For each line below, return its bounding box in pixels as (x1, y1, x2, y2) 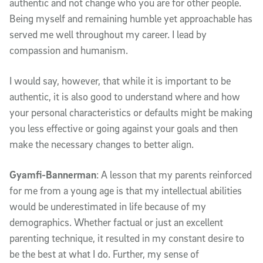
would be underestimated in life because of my (9, 200, 206, 213)
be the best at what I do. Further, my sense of (9, 247, 199, 260)
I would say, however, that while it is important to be (9, 74, 231, 87)
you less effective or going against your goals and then (9, 122, 238, 134)
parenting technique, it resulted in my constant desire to (9, 231, 244, 244)
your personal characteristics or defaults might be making (9, 106, 252, 119)
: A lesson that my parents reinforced (96, 168, 252, 181)
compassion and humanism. (9, 43, 128, 56)
